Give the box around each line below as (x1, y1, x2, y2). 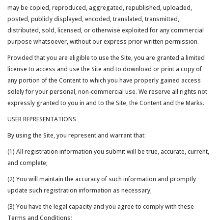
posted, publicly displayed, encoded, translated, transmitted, (7, 15, 179, 23)
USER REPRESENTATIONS (7, 115, 76, 123)
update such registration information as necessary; (7, 186, 152, 194)
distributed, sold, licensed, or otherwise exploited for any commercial (7, 26, 204, 34)
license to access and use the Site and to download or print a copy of (7, 65, 202, 73)
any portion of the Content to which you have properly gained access (7, 76, 201, 84)
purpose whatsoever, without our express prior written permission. (7, 37, 199, 46)
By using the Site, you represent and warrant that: (7, 131, 146, 139)
